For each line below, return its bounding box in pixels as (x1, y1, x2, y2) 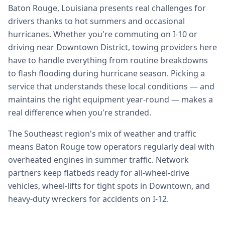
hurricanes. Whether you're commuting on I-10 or (8, 29, 197, 40)
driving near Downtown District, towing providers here (8, 42, 217, 53)
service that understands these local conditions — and (8, 81, 214, 92)
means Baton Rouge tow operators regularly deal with (8, 141, 214, 152)
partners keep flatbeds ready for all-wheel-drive (8, 167, 189, 178)
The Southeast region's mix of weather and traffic (8, 128, 196, 139)
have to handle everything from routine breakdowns (8, 55, 208, 66)
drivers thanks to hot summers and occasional (8, 16, 185, 27)
